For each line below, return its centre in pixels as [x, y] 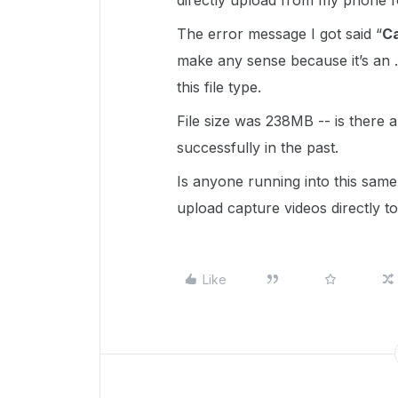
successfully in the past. [258, 147]
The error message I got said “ [279, 34]
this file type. [219, 87]
